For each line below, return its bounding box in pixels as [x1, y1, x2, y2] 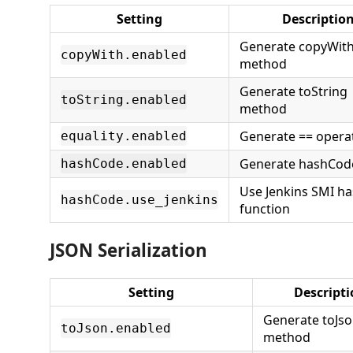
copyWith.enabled [61, 46, 187, 62]
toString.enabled [61, 91, 187, 107]
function [240, 199, 290, 217]
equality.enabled [61, 128, 187, 143]
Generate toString [240, 82, 347, 100]
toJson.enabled [61, 320, 171, 336]
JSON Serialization [50, 238, 207, 263]
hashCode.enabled [61, 155, 187, 171]
